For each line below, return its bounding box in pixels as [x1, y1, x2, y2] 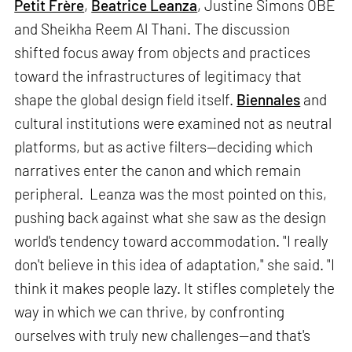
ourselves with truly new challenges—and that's [14, 326, 311, 345]
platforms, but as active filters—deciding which [14, 137, 313, 156]
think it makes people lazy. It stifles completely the [14, 279, 335, 298]
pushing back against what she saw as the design [14, 208, 327, 227]
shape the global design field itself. [14, 90, 237, 109]
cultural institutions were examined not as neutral [14, 114, 332, 133]
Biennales [236, 90, 301, 109]
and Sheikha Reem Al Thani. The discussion [14, 20, 291, 38]
